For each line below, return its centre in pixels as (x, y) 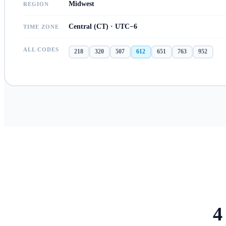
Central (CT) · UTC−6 (103, 26)
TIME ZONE (41, 26)
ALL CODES (41, 49)
